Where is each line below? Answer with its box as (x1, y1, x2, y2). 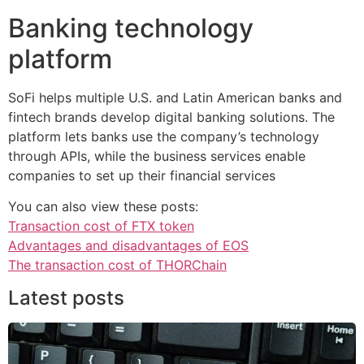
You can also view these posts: (8, 198, 198, 215)
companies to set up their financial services (8, 167, 275, 184)
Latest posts (8, 285, 124, 310)
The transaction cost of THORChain (8, 257, 227, 274)
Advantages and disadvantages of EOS (8, 237, 249, 254)
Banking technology (8, 12, 253, 45)
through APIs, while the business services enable (8, 148, 305, 165)
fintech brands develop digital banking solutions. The (8, 109, 335, 126)
